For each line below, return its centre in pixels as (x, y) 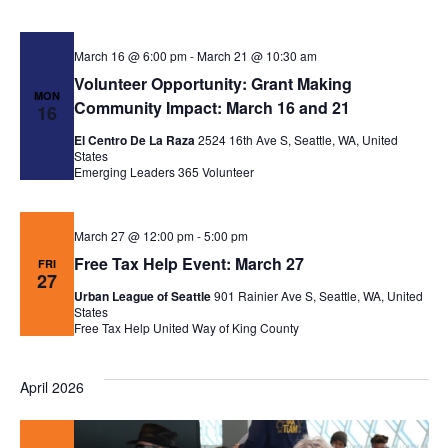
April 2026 (51, 386)
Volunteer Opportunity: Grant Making (212, 83)
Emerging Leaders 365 (136, 171)
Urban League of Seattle (143, 295)
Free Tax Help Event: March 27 (188, 263)
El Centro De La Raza (135, 139)
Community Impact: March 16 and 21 (211, 107)
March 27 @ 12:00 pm (133, 235)
